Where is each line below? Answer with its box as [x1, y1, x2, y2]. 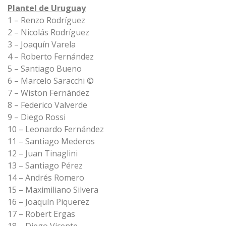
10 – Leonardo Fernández [8, 124, 104, 135]
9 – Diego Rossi [8, 111, 66, 123]
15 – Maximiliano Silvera [8, 184, 98, 195]
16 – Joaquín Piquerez [8, 196, 89, 207]
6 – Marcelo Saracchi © [8, 75, 94, 86]
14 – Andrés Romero [8, 172, 84, 183]
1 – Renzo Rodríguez [8, 15, 85, 26]
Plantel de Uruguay [8, 3, 86, 14]
